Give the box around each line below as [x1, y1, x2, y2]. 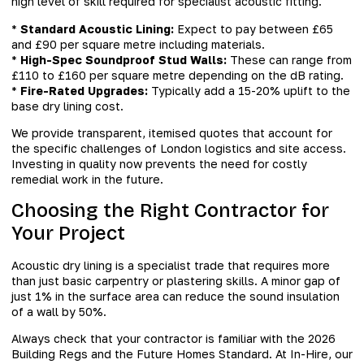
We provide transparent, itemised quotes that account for [11, 126, 332, 141]
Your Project [11, 221, 125, 245]
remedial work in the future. [11, 172, 163, 187]
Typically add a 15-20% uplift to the [148, 83, 350, 97]
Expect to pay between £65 [174, 21, 333, 36]
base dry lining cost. [11, 98, 123, 113]
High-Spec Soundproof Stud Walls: [20, 52, 227, 67]
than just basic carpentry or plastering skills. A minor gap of [11, 273, 340, 288]
